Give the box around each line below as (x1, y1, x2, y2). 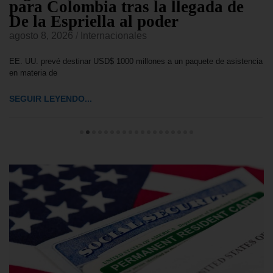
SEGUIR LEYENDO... (9, 93, 92, 104)
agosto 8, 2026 (9, 30, 73, 41)
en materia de (9, 68, 57, 77)
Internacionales (80, 30, 147, 41)
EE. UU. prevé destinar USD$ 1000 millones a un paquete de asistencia (9, 56, 263, 66)
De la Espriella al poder (9, 12, 179, 30)
